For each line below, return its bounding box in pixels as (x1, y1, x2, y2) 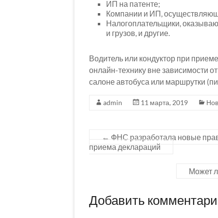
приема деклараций (89, 142, 161, 152)
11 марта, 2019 (141, 98, 188, 107)
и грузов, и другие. (106, 28, 170, 38)
